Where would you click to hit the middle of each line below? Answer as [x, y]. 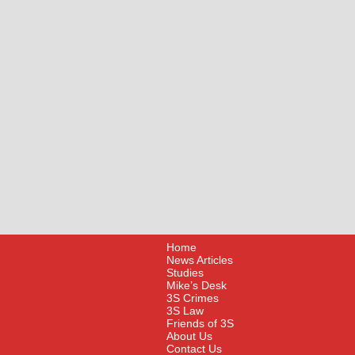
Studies [185, 273]
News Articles [200, 260]
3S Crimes [193, 298]
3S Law [185, 311]
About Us [189, 336]
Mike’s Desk [197, 285]
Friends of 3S [200, 323]
